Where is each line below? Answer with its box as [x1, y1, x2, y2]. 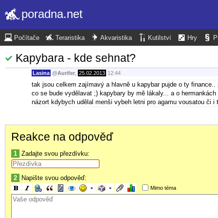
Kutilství [148, 35, 171, 41]
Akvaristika [100, 35, 132, 41]
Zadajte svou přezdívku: [19, 149, 90, 157]
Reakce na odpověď [11, 130, 113, 143]
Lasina [33, 70, 50, 76]
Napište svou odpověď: [19, 174, 87, 182]
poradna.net [21, 7, 83, 20]
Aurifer [57, 70, 75, 76]
